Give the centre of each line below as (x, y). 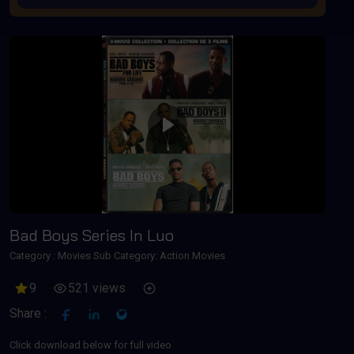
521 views (97, 288)
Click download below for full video (90, 345)
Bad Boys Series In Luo (92, 235)
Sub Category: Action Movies (158, 256)
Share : (28, 313)
